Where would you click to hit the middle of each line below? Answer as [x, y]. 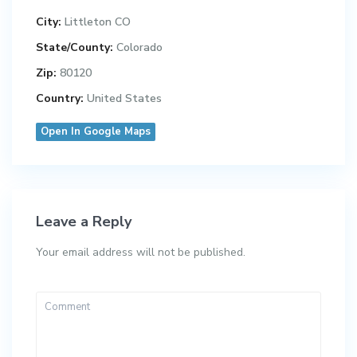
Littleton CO [98, 22]
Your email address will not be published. [141, 253]
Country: [60, 99]
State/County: [75, 48]
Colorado [140, 48]
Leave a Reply [84, 222]
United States [123, 99]
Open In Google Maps [96, 132]
